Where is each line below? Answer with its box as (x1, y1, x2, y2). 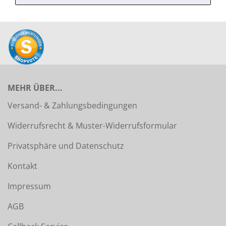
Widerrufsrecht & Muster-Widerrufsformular (8, 120, 177, 131)
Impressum (8, 181, 51, 192)
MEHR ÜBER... (8, 82, 63, 93)
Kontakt (8, 160, 37, 172)
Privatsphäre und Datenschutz (8, 140, 124, 151)
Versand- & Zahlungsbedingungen (8, 100, 137, 111)
